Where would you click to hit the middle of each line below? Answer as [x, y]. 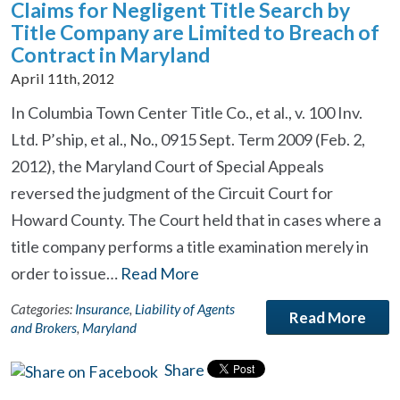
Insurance [102, 309]
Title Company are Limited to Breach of [195, 32]
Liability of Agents [185, 309]
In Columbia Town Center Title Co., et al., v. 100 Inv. [187, 112]
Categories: [43, 309]
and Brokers [44, 328]
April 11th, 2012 [62, 78]
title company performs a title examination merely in [190, 246]
